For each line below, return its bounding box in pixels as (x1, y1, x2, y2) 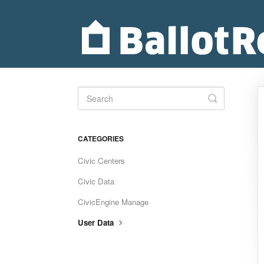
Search (212, 100, 246, 115)
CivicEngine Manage (78, 196, 148, 207)
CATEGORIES (78, 133, 124, 144)
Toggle (212, 90, 244, 105)
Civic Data (78, 176, 114, 187)
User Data (78, 217, 116, 228)
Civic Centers (78, 155, 125, 166)
